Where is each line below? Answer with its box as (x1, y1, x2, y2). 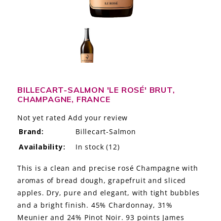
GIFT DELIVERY (15, 76, 67, 86)
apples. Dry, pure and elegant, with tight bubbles (17, 188, 200, 198)
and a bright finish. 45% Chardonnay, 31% (17, 200, 173, 210)
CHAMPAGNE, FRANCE (17, 94, 110, 105)
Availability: (19, 142, 66, 152)
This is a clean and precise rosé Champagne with (17, 163, 198, 173)
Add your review (68, 113, 128, 123)
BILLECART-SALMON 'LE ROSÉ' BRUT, (17, 85, 175, 95)
